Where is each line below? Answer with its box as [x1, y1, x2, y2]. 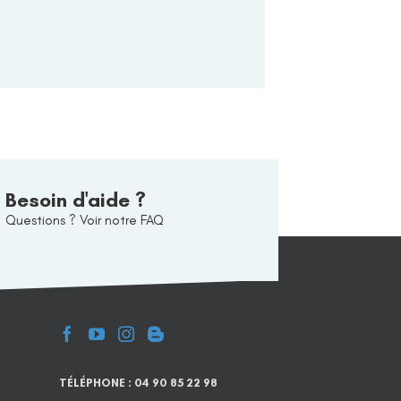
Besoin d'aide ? [4, 188, 146, 212]
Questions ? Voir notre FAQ [4, 212, 164, 228]
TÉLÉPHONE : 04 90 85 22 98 [59, 376, 218, 389]
